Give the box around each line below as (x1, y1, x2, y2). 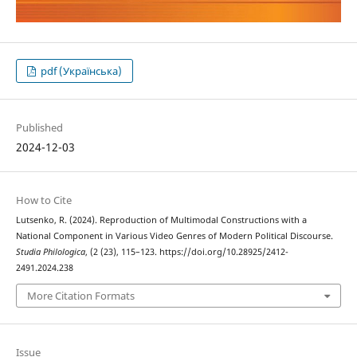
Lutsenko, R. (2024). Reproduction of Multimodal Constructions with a (15, 214, 307, 226)
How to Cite (15, 192, 72, 207)
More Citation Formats (26, 288, 135, 304)
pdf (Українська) (38, 63, 123, 78)
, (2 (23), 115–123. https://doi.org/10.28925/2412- (84, 245, 288, 257)
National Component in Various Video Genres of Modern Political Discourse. (15, 229, 333, 241)
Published (15, 120, 63, 135)
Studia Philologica (15, 245, 85, 257)
